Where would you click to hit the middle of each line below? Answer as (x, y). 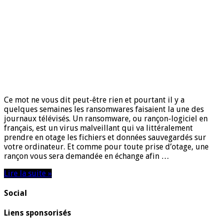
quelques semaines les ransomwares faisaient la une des (104, 109)
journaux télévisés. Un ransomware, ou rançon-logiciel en (106, 118)
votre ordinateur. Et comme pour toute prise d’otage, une (106, 147)
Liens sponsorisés (37, 213)
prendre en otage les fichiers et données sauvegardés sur (105, 137)
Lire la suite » (28, 173)
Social (16, 193)
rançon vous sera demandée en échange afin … (87, 156)
